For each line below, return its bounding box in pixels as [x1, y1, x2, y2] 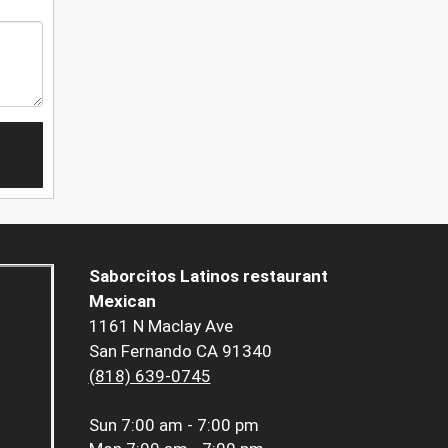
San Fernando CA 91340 [88, 341, 272, 362]
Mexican [88, 291, 156, 312]
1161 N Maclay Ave [88, 316, 233, 337]
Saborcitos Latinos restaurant [88, 266, 328, 287]
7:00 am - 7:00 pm [120, 415, 259, 436]
